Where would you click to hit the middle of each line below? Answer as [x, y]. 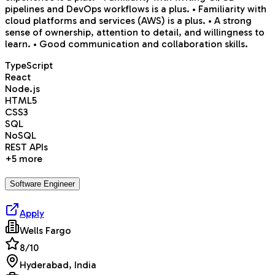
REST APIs [26, 147]
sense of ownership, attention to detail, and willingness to [135, 32]
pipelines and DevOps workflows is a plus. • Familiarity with [136, 9]
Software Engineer [42, 184]
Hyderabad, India [58, 265]
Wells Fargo [45, 231]
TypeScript [29, 65]
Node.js [22, 88]
